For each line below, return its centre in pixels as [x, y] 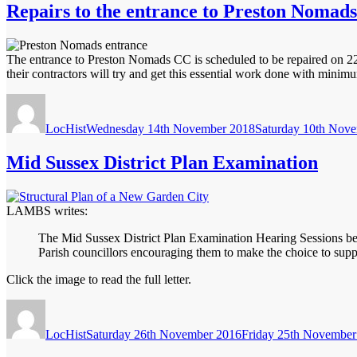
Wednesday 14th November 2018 [171, 128]
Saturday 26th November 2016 [164, 334]
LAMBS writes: [47, 210]
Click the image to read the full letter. [99, 279]
